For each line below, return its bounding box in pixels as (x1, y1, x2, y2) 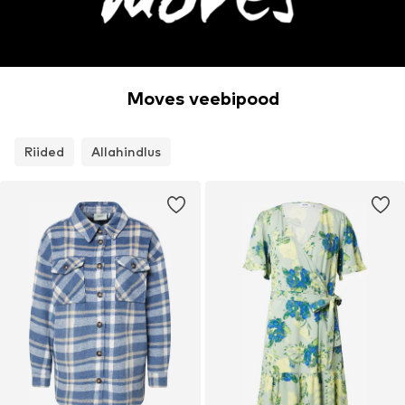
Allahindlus (91, 144, 161, 160)
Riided (24, 144, 64, 160)
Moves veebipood (126, 88, 279, 110)
